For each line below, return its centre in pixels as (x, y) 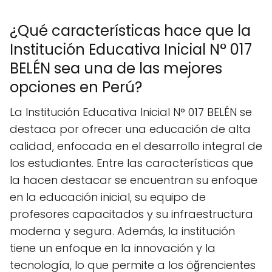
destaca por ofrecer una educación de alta (130, 129)
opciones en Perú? (76, 87)
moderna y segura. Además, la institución (122, 231)
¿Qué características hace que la (130, 30)
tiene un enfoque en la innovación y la (113, 248)
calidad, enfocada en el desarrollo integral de (136, 146)
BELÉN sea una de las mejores (116, 68)
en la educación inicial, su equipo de (108, 197)
